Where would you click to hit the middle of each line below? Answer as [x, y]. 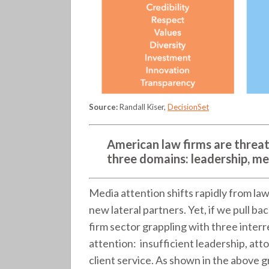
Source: [103, 107]
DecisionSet [188, 107]
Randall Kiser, [143, 107]
